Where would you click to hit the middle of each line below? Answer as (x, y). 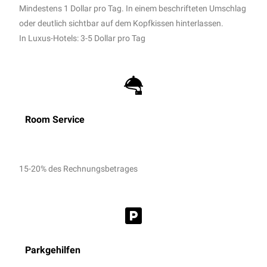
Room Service (55, 119)
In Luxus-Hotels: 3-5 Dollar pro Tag (83, 38)
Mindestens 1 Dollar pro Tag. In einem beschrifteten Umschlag (133, 8)
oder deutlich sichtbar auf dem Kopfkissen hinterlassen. (122, 23)
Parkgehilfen (53, 250)
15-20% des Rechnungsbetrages (79, 168)
